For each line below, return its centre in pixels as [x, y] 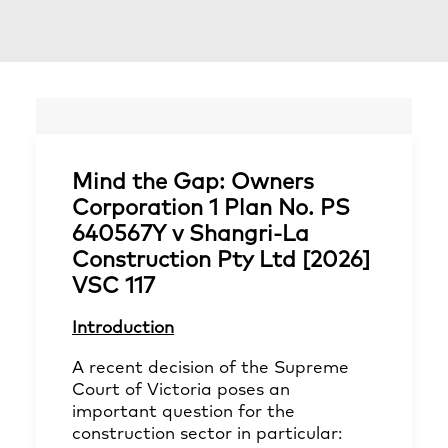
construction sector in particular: [207, 434]
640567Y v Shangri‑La [190, 235]
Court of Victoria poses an [181, 390]
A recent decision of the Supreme [210, 368]
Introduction [123, 328]
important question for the [183, 412]
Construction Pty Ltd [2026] [221, 261]
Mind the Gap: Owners [193, 183]
